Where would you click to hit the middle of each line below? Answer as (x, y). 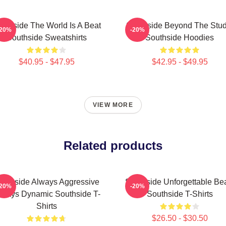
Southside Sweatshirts (46, 38)
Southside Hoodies (180, 38)
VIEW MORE (113, 105)
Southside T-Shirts (180, 194)
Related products (113, 146)
